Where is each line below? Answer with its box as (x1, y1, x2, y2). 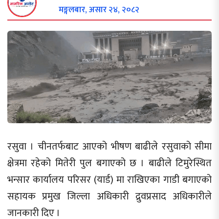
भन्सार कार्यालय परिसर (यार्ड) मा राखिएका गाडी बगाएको (7, 171, 212, 188)
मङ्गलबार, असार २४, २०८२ (59, 2, 139, 17)
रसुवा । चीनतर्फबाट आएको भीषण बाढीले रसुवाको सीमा (7, 138, 212, 155)
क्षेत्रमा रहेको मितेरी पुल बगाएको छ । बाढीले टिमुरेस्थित (7, 154, 212, 172)
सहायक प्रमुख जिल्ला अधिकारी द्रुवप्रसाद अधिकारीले (7, 188, 212, 205)
